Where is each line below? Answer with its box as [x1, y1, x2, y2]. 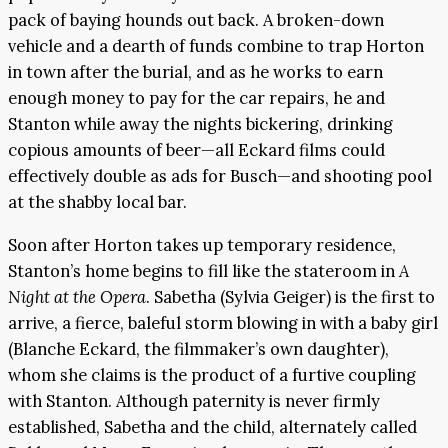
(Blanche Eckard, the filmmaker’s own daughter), [8, 337, 389, 360]
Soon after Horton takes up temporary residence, [8, 233, 396, 256]
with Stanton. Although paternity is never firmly [8, 389, 380, 412]
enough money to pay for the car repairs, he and [8, 87, 385, 110]
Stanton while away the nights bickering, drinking [8, 113, 393, 136]
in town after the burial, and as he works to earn [8, 61, 383, 84]
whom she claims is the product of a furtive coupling [8, 363, 416, 386]
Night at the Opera [8, 285, 146, 308]
